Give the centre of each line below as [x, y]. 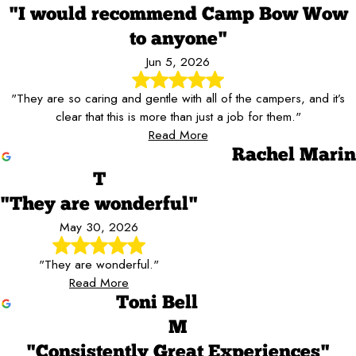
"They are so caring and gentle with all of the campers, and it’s [178, 99]
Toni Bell [157, 303]
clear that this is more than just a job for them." [178, 117]
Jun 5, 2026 [178, 61]
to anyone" [178, 39]
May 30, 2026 [99, 227]
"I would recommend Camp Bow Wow [178, 15]
